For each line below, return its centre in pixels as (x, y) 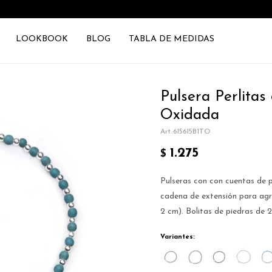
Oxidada (190, 115)
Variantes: (178, 237)
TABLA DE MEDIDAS (171, 39)
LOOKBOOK (42, 39)
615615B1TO (192, 132)
